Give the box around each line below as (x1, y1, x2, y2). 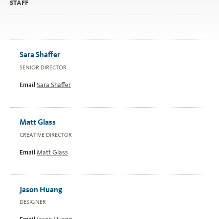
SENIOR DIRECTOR (20, 64, 66, 71)
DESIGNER (20, 198, 46, 206)
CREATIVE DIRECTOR (20, 131, 72, 138)
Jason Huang (20, 184, 63, 194)
